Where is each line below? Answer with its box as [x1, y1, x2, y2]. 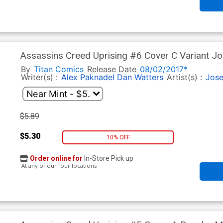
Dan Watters [116, 72, 163, 83]
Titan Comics [33, 64, 84, 75]
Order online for [29, 154, 83, 163]
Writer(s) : [20, 72, 60, 83]
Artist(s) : [166, 72, 205, 83]
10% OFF [106, 133, 130, 141]
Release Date [87, 64, 136, 75]
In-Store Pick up [82, 154, 133, 163]
